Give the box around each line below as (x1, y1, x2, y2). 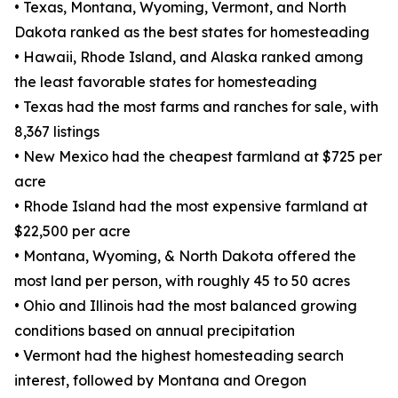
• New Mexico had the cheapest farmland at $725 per (14, 147, 382, 166)
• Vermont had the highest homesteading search (14, 346, 344, 365)
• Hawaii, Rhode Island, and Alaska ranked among (14, 48, 363, 67)
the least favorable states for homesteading (14, 73, 317, 92)
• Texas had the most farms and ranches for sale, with (14, 98, 378, 116)
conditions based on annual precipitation (14, 322, 295, 340)
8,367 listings (14, 123, 99, 141)
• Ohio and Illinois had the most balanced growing (14, 297, 357, 315)
